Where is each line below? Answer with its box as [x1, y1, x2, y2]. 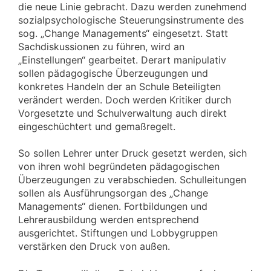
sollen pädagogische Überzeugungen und [18, 67, 208, 80]
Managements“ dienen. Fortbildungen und [18, 200, 207, 213]
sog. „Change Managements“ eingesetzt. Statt [18, 27, 228, 40]
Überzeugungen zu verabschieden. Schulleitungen [18, 174, 246, 186]
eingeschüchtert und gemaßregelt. [18, 120, 175, 133]
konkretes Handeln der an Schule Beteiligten [18, 80, 221, 93]
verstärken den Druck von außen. [18, 240, 170, 253]
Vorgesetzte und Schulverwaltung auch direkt [18, 107, 227, 120]
